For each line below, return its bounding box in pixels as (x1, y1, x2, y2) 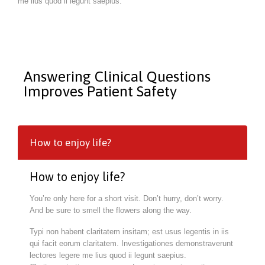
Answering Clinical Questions (24, 68, 211, 85)
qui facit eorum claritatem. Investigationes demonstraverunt (30, 238, 233, 248)
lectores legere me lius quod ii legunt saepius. (30, 250, 186, 260)
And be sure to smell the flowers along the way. (30, 205, 192, 215)
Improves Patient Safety (24, 83, 177, 100)
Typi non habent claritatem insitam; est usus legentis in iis (30, 227, 229, 236)
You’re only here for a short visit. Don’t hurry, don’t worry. (30, 193, 224, 203)
